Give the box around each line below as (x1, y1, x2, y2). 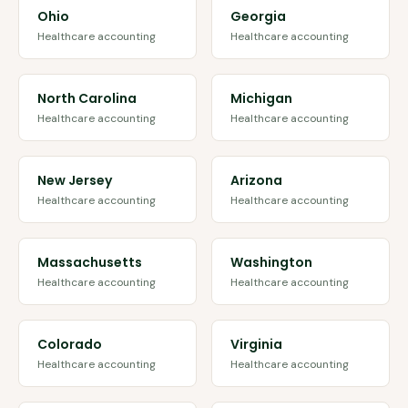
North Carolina (37, 89, 137, 107)
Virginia (230, 335, 282, 353)
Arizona (230, 171, 282, 189)
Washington (230, 253, 312, 271)
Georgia (230, 7, 286, 25)
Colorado (37, 335, 102, 353)
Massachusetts (37, 253, 142, 271)
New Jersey (37, 171, 112, 189)
